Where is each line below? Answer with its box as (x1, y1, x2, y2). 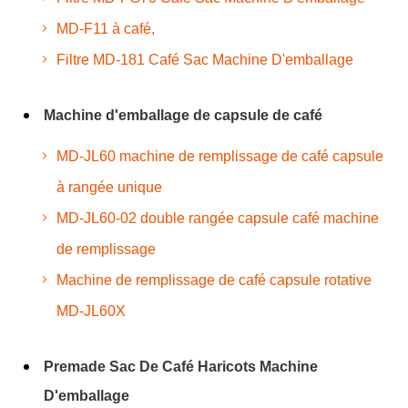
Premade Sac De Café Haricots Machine (43, 358, 318, 374)
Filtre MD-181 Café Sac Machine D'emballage (56, 51, 353, 67)
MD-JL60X (56, 302, 126, 319)
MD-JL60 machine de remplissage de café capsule (56, 148, 383, 164)
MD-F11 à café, (56, 20, 155, 36)
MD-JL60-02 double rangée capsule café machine (56, 209, 379, 226)
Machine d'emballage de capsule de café (43, 107, 322, 123)
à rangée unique (56, 178, 162, 195)
